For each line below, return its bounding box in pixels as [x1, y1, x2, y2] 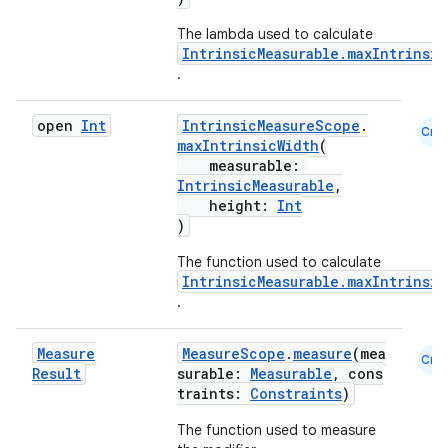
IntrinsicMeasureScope [182, 116, 360, 135]
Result [32, 364, 81, 383]
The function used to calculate [177, 253, 381, 271]
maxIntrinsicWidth [177, 136, 319, 155]
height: [177, 196, 277, 215]
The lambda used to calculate [177, 25, 373, 43]
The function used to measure [177, 421, 376, 439]
